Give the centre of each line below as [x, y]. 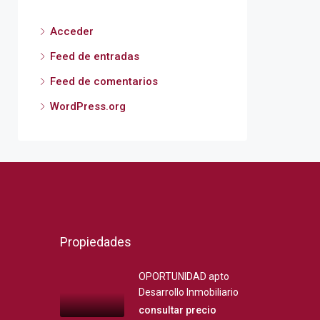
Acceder [72, 31]
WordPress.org [88, 106]
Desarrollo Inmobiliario [188, 292]
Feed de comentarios [104, 81]
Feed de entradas [95, 56]
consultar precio [177, 310]
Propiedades [95, 242]
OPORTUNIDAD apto [184, 276]
